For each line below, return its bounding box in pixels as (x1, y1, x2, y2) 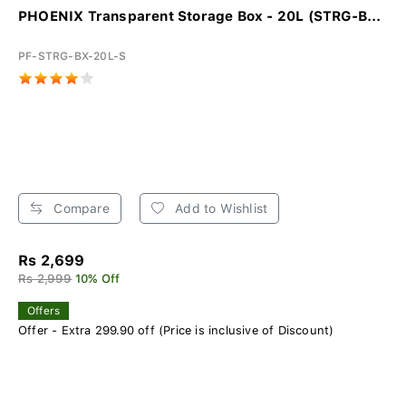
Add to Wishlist (171, 201, 268, 217)
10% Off (74, 272, 121, 286)
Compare (50, 201, 110, 217)
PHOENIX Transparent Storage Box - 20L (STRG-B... (18, 8, 382, 25)
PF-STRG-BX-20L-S (18, 50, 127, 63)
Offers (27, 304, 61, 318)
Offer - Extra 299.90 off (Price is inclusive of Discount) (18, 324, 334, 338)
